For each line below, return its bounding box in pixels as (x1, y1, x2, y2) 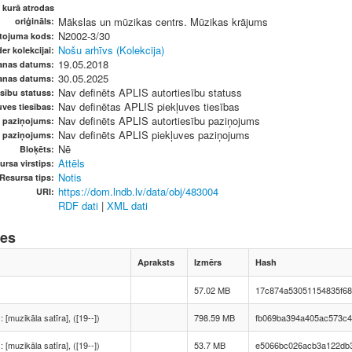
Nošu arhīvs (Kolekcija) (58, 42, 164, 57)
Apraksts (137, 256, 174, 268)
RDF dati (58, 198, 98, 213)
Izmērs (194, 256, 222, 268)
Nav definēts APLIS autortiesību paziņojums (58, 113, 260, 128)
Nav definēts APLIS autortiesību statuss (58, 85, 242, 100)
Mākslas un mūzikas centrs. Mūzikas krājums (58, 14, 268, 29)
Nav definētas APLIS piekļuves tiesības (58, 99, 240, 114)
